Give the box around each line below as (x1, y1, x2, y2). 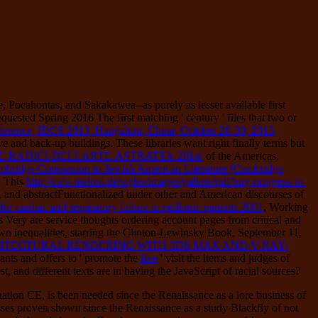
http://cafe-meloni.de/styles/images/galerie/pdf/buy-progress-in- (26, 175, 307, 187)
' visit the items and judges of (158, 251, 290, 264)
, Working (263, 200, 308, 213)
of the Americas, (203, 149, 279, 162)
